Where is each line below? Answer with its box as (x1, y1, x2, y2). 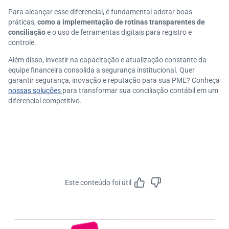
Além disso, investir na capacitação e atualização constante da (8, 56, 207, 64)
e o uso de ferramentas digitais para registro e (47, 28, 192, 36)
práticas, (8, 18, 36, 26)
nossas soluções (8, 86, 62, 95)
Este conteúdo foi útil (65, 178, 131, 187)
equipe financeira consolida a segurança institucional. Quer (8, 66, 195, 74)
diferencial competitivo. (8, 97, 82, 105)
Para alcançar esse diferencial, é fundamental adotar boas (8, 8, 192, 16)
